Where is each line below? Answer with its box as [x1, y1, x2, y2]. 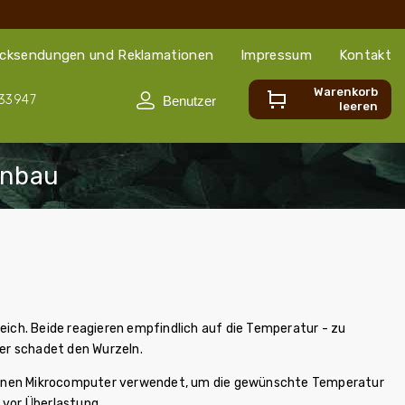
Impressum [240, 47, 312, 63]
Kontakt [338, 47, 391, 63]
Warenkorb [314, 85, 378, 99]
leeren [339, 99, 378, 113]
